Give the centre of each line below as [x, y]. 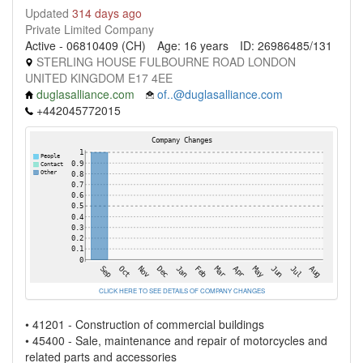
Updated [49, 13]
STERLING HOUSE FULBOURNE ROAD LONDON [164, 62]
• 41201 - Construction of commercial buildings [145, 324]
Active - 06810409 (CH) [85, 45]
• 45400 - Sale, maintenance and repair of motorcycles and [176, 340]
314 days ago [107, 13]
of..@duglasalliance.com [220, 94]
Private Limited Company [90, 29]
